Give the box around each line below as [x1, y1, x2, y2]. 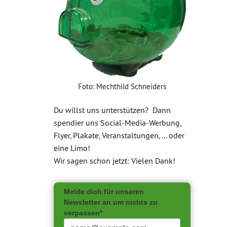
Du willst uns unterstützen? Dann [54, 105, 171, 115]
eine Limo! [54, 143, 90, 153]
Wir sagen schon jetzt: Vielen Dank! [54, 156, 175, 166]
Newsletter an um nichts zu [64, 198, 158, 206]
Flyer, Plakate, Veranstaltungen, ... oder [54, 130, 184, 140]
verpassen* [64, 209, 102, 217]
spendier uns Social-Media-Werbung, [54, 118, 181, 128]
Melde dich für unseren [64, 187, 144, 196]
